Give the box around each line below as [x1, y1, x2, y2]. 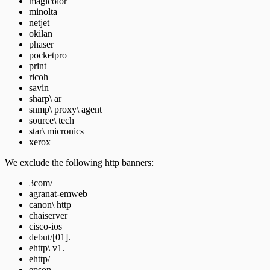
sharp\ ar [29, 93, 61, 104]
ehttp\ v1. [29, 242, 64, 253]
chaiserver [29, 210, 67, 221]
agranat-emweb [29, 188, 87, 199]
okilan [29, 28, 52, 39]
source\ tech [29, 115, 74, 125]
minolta [29, 6, 57, 17]
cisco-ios [29, 221, 62, 231]
